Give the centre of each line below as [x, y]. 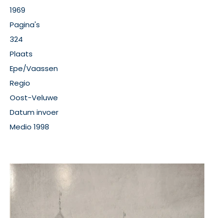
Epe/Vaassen [34, 68]
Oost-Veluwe [34, 98]
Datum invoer [34, 112]
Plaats [21, 54]
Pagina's [25, 25]
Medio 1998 [29, 127]
